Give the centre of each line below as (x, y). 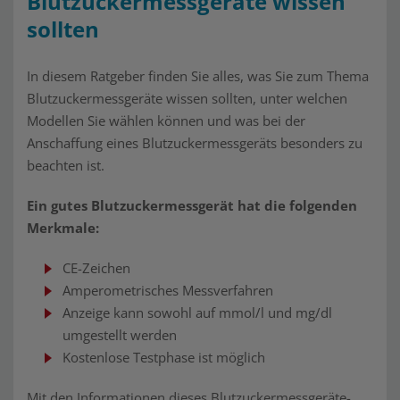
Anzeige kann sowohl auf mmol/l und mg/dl (197, 312)
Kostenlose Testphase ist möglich (166, 357)
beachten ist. (66, 165)
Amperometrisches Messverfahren (168, 290)
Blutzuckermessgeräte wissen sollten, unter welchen (187, 98)
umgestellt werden (120, 335)
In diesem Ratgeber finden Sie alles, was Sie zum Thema (198, 76)
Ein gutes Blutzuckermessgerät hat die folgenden (192, 205)
